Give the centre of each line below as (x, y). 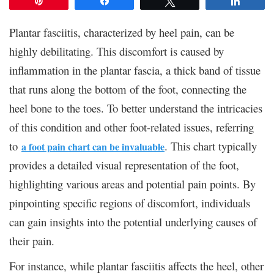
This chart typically (214, 146)
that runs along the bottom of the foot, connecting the (128, 89)
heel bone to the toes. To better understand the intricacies (136, 108)
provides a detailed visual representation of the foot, (124, 165)
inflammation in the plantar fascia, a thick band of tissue (135, 70)
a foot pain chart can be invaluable (93, 146)
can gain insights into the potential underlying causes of (133, 221)
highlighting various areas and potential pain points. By (132, 183)
